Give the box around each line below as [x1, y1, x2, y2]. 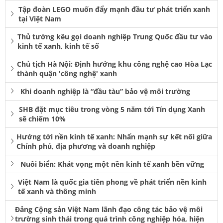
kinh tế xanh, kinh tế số [17, 41, 99, 51]
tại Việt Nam [18, 13, 62, 23]
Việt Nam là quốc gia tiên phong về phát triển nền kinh [17, 177, 207, 187]
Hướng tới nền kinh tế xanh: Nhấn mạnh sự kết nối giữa [16, 131, 212, 141]
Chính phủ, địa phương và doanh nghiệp [16, 141, 155, 151]
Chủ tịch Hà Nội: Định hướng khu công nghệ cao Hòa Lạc [17, 59, 213, 69]
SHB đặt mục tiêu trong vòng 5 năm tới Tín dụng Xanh [18, 104, 205, 114]
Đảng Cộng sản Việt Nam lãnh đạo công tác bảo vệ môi [14, 204, 203, 214]
